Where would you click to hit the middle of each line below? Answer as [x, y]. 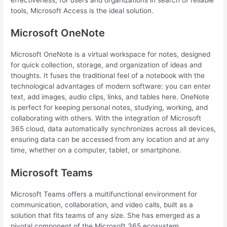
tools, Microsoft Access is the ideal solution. [82, 10]
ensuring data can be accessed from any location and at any [110, 140]
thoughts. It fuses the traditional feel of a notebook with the [108, 76]
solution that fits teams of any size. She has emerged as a [106, 216]
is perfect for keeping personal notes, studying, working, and [109, 108]
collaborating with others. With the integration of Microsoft [106, 118]
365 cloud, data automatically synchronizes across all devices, [113, 129]
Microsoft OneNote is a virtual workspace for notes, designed [111, 54]
